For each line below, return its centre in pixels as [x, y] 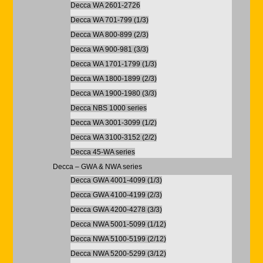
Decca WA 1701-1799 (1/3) [113, 64]
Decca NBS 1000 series [108, 108]
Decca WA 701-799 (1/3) [109, 20]
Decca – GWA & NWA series [97, 167]
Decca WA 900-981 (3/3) [109, 49]
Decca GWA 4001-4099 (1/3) [116, 180]
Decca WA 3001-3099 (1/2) [113, 123]
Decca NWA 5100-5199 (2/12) [118, 239]
